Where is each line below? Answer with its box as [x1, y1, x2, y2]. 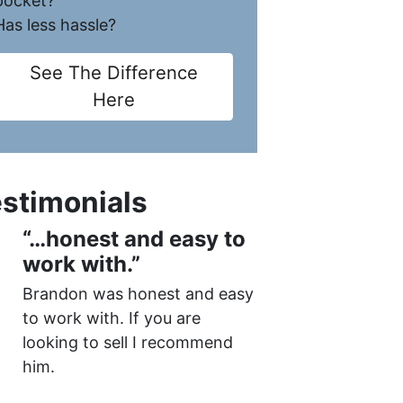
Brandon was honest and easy [22, 283, 254, 303]
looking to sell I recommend [22, 332, 233, 352]
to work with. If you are [22, 308, 201, 327]
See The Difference [29, 61, 198, 85]
